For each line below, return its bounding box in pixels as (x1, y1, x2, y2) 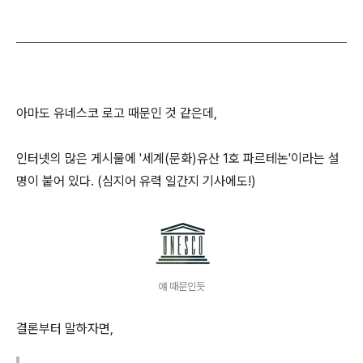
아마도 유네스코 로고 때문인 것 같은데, (16, 105, 217, 121)
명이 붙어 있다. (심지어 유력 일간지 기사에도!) (16, 173, 256, 189)
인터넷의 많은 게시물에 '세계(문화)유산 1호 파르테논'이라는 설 (16, 151, 340, 166)
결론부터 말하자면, (16, 321, 113, 336)
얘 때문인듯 (158, 280, 205, 293)
